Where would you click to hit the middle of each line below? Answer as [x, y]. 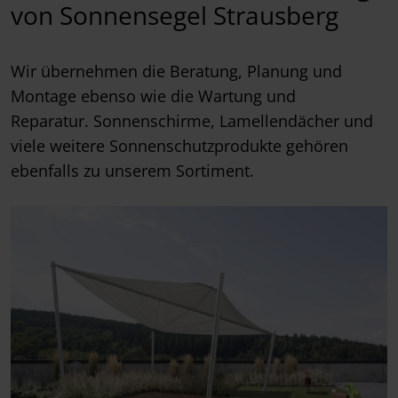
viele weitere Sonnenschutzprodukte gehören [179, 146]
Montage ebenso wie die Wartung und [153, 96]
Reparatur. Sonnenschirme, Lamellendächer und [192, 121]
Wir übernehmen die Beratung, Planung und [176, 72]
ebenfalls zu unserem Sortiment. [132, 171]
